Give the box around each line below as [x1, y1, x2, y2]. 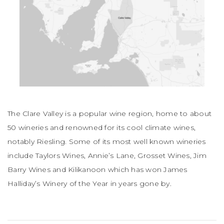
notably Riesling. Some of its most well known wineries [7, 137, 206, 146]
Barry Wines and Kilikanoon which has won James [7, 165, 187, 174]
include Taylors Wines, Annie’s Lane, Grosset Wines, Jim [7, 151, 206, 160]
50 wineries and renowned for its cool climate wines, [7, 123, 195, 132]
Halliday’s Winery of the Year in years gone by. [7, 179, 171, 188]
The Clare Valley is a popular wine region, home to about [7, 109, 211, 118]
